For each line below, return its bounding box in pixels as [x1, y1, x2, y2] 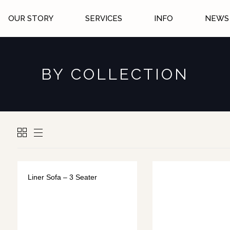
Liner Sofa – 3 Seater [28, 173, 97, 181]
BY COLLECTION [41, 65, 189, 83]
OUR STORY [8, 13, 53, 23]
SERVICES [85, 13, 122, 23]
